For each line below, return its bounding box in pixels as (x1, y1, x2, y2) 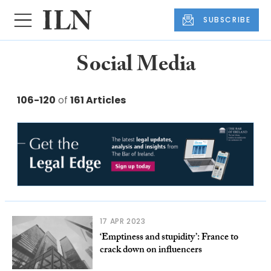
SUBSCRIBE (203, 15, 251, 25)
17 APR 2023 (99, 216, 146, 227)
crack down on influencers (99, 243, 202, 260)
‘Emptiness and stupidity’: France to (99, 230, 238, 247)
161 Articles (70, 93, 126, 108)
